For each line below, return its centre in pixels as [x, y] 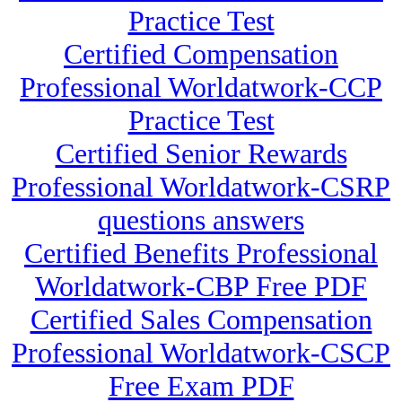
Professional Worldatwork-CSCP [201, 353]
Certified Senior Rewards [201, 154]
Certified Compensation [201, 54]
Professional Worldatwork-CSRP [201, 187]
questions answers [201, 220]
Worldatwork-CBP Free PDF [201, 287]
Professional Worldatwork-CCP [201, 87]
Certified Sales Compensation [201, 320]
